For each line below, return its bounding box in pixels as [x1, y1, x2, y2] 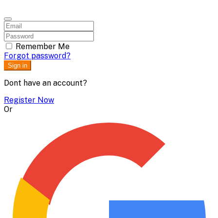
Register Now [4, 95, 54, 105]
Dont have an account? [4, 78, 87, 88]
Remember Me [16, 41, 70, 51]
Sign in [8, 61, 27, 69]
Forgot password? [4, 51, 71, 60]
